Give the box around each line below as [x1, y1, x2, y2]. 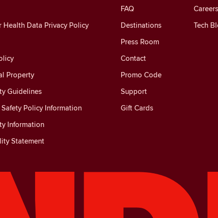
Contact [120, 53, 146, 63]
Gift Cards [120, 102, 153, 113]
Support [120, 86, 147, 96]
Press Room [120, 36, 159, 47]
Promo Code [120, 69, 162, 80]
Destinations [120, 19, 162, 30]
